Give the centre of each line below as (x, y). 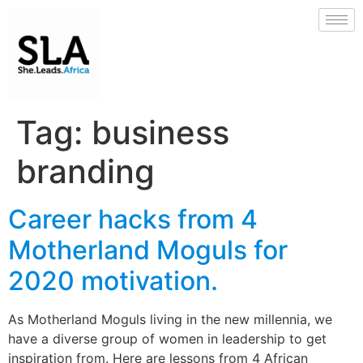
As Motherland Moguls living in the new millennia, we (170, 319)
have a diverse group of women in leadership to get (167, 339)
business (160, 132)
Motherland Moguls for (148, 250)
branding (85, 171)
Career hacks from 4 (133, 219)
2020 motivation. (113, 281)
